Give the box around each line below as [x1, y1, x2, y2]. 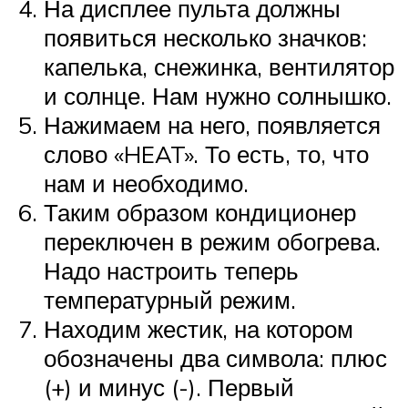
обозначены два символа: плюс [44, 342, 387, 372]
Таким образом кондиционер [44, 197, 356, 227]
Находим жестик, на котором [44, 313, 353, 343]
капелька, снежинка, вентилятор [44, 51, 394, 81]
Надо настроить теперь [44, 255, 299, 285]
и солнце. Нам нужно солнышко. [44, 80, 392, 110]
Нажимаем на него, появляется [44, 109, 381, 139]
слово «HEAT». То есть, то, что [44, 138, 369, 168]
